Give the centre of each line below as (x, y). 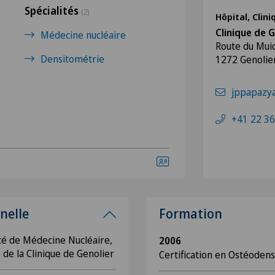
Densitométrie (72, 59)
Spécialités (53, 11)
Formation (191, 214)
